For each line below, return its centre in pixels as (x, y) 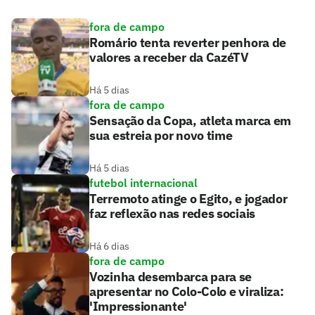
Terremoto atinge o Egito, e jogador (188, 199)
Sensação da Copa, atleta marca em (191, 121)
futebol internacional (143, 183)
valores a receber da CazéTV (169, 58)
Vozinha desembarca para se (171, 277)
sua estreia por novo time (161, 136)
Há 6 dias (109, 246)
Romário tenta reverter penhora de (188, 43)
